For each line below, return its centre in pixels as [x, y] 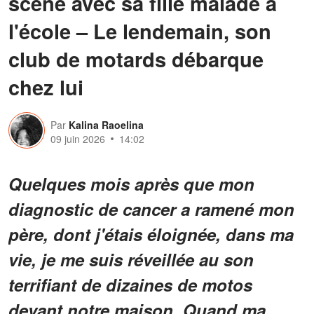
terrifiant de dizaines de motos [130, 284]
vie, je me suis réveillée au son [131, 259]
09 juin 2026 [78, 138]
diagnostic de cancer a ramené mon [151, 209]
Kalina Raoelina [106, 124]
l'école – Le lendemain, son [140, 30]
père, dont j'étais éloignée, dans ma [151, 234]
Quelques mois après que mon [131, 183]
